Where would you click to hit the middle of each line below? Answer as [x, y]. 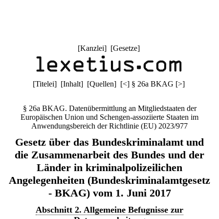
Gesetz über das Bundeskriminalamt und [109, 142]
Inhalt [72, 84]
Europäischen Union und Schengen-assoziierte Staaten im [109, 117]
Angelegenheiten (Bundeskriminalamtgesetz [109, 180]
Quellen [101, 84]
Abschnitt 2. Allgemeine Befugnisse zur [109, 210]
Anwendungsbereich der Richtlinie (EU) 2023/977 [109, 126]
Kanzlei [92, 48]
